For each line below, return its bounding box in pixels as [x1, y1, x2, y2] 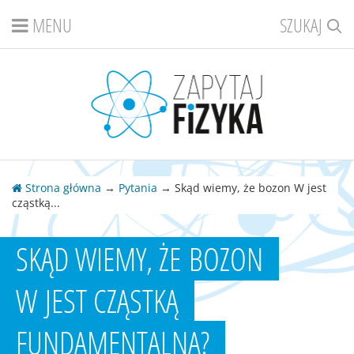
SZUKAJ [280, 12, 326, 38]
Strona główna [22, 180, 101, 196]
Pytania [119, 180, 157, 196]
